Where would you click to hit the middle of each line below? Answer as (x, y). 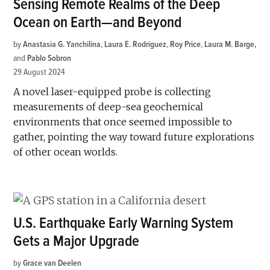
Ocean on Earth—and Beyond (98, 23)
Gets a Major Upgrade (77, 242)
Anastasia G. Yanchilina (62, 45)
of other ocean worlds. (66, 152)
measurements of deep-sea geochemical (108, 107)
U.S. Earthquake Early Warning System (124, 224)
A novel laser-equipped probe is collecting (112, 92)
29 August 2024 (39, 72)
